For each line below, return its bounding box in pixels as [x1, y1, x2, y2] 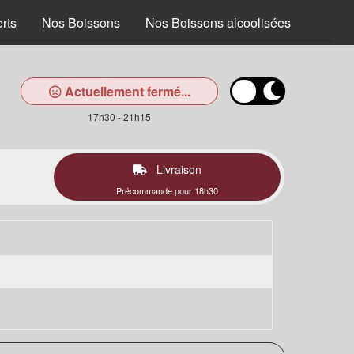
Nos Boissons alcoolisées [145, 13, 291, 32]
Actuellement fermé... [61, 82, 190, 100]
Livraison [153, 161, 201, 177]
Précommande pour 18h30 [116, 184, 218, 197]
